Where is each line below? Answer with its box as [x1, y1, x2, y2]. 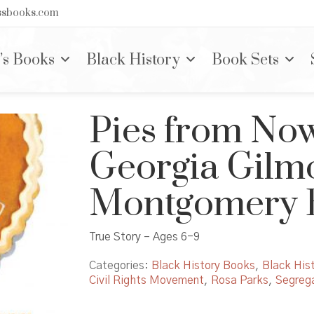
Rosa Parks [211, 274, 268, 286]
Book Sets [212, 50, 279, 69]
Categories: [89, 259, 151, 271]
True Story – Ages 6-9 [89, 231, 200, 243]
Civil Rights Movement [89, 274, 204, 286]
